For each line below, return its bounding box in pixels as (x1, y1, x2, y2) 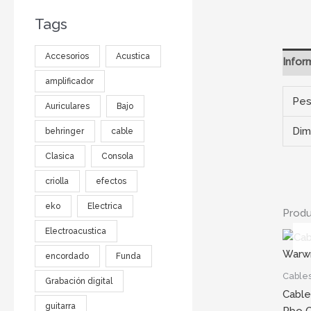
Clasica (45, 151, 75, 161)
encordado (45, 251, 90, 261)
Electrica (87, 201, 123, 211)
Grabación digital (45, 276, 113, 286)
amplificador (45, 76, 94, 86)
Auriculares (45, 101, 90, 111)
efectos (96, 176, 127, 186)
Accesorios (45, 51, 90, 61)
